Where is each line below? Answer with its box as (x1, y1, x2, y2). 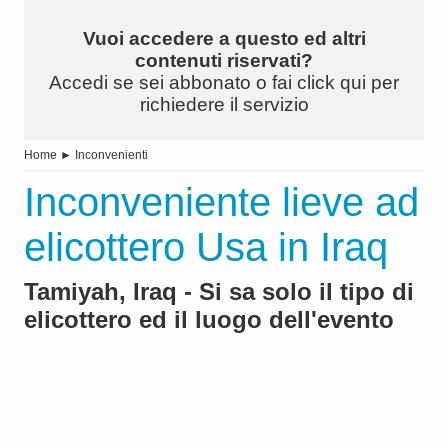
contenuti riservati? (135, 50, 313, 72)
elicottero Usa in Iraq (24, 225, 388, 270)
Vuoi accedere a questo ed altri (82, 28, 366, 50)
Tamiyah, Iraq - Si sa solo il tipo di (24, 278, 414, 306)
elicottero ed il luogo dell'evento (24, 306, 394, 334)
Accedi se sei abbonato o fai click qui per (49, 72, 399, 94)
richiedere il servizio (139, 94, 309, 116)
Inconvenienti (75, 148, 148, 163)
